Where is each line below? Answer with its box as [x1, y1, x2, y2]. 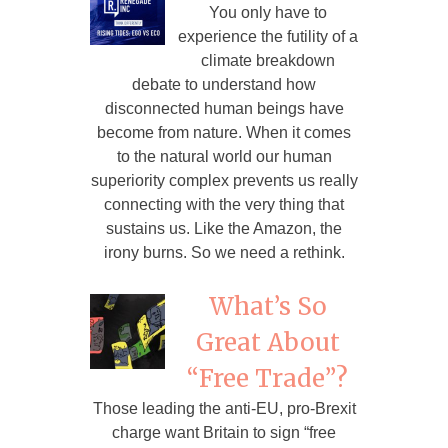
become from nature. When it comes [97, 123, 351, 141]
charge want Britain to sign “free [112, 423, 336, 441]
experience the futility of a [177, 27, 358, 45]
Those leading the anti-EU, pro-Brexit [92, 399, 356, 417]
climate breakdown [200, 51, 335, 69]
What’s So [208, 290, 327, 322]
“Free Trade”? [187, 362, 348, 394]
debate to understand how [132, 75, 316, 93]
